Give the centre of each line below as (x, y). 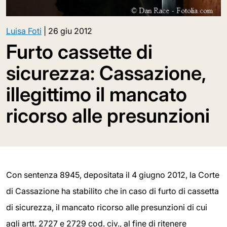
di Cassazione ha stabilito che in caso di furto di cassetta (112, 191)
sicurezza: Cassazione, (106, 73)
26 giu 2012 (70, 31)
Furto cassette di (79, 52)
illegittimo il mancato (97, 94)
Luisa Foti (24, 31)
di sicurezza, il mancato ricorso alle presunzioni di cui (107, 207)
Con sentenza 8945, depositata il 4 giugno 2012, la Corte (113, 175)
